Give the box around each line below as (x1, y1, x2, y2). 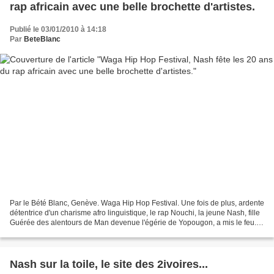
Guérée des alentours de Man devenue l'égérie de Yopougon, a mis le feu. (10, 218, 256, 227)
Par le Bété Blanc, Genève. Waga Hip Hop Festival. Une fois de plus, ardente (10, 198, 264, 207)
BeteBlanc (24, 35, 61, 44)
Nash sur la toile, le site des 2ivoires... (10, 257, 208, 270)
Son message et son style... (10, 228, 100, 237)
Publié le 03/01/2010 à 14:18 (10, 25, 106, 34)
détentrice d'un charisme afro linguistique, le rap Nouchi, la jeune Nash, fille (10, 208, 260, 217)
